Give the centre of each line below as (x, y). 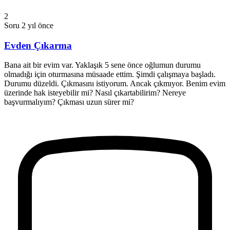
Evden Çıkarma (38, 45)
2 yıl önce (37, 26)
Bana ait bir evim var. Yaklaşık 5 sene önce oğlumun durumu (102, 65)
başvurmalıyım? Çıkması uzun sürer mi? (69, 102)
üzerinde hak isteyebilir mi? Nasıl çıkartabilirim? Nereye (95, 93)
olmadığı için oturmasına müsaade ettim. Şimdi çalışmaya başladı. (110, 74)
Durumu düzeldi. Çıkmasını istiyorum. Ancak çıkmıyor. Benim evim (115, 84)
